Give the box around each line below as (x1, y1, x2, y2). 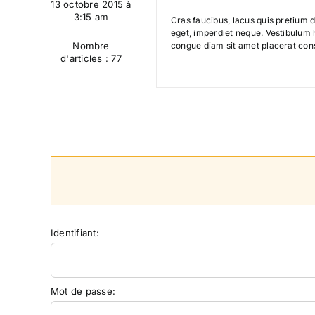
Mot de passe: (51, 285, 116, 297)
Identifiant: (51, 227, 99, 239)
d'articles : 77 (60, 53, 122, 65)
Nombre (72, 40, 110, 52)
